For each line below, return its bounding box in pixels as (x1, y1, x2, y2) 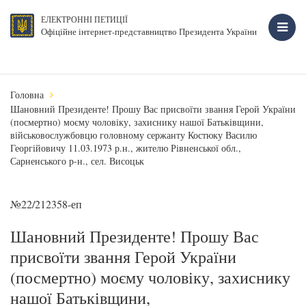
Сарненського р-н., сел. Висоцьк (10, 154, 144, 167)
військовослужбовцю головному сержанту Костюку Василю (10, 128, 257, 141)
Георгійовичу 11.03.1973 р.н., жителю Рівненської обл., (10, 141, 241, 154)
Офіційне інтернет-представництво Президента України (41, 25, 257, 38)
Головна (10, 88, 44, 101)
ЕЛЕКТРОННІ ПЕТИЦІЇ (41, 14, 128, 25)
